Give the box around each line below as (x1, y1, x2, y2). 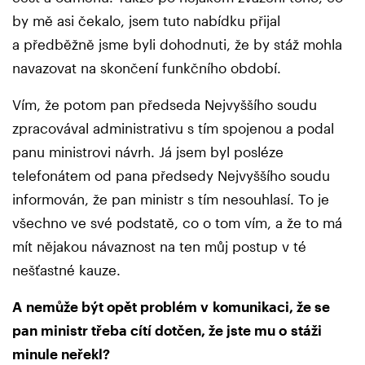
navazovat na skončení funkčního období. (12, 59, 285, 76)
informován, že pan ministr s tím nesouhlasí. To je (12, 190, 329, 207)
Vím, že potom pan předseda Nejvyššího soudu (12, 95, 317, 112)
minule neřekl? (12, 345, 110, 362)
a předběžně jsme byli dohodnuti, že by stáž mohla (12, 35, 342, 52)
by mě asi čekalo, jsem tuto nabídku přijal (12, 11, 280, 29)
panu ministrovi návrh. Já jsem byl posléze (12, 143, 284, 160)
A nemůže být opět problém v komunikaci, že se (12, 297, 330, 314)
